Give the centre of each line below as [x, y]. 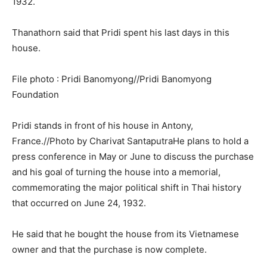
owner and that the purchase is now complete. [109, 249]
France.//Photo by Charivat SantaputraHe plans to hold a [130, 141]
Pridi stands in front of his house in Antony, [103, 125]
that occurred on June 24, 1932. [79, 203]
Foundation [35, 94]
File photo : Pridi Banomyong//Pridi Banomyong [112, 79]
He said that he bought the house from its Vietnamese [125, 234]
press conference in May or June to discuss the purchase [133, 156]
